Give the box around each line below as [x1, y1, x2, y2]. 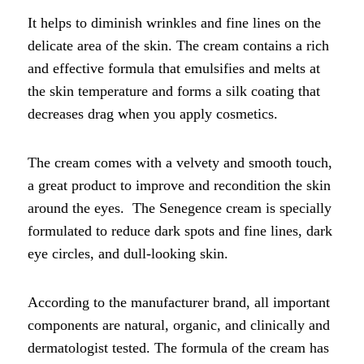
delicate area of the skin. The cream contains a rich [28, 37, 329, 54]
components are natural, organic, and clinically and [28, 316, 330, 333]
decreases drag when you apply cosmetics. [28, 105, 278, 122]
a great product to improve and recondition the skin [28, 176, 331, 193]
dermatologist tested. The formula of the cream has [28, 339, 329, 356]
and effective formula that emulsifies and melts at [28, 59, 320, 76]
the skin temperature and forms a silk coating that [28, 82, 320, 99]
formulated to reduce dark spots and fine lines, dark [28, 222, 332, 239]
